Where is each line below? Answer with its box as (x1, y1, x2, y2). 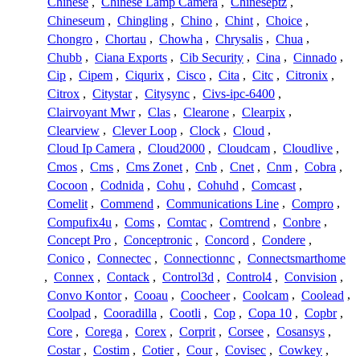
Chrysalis (215, 31, 263, 46)
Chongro (47, 31, 92, 46)
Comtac (167, 215, 207, 229)
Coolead (301, 288, 344, 302)
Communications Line (166, 196, 279, 211)
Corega (85, 325, 122, 339)
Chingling (117, 13, 168, 27)
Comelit (47, 196, 88, 211)
